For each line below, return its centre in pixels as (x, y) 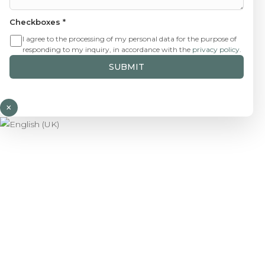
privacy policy (216, 50)
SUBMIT (127, 67)
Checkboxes (36, 22)
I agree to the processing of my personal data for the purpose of (130, 39)
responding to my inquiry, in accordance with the (107, 50)
